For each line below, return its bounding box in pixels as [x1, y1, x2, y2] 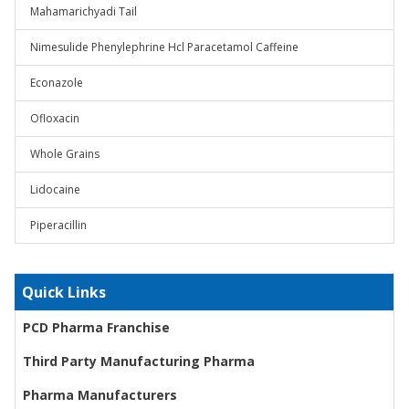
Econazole [30, 75, 83, 90]
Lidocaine [30, 182, 80, 197]
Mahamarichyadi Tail [30, 4, 137, 19]
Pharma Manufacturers [23, 386, 177, 404]
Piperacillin [30, 217, 87, 233]
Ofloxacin [30, 110, 79, 126]
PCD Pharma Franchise [23, 319, 170, 336]
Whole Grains [30, 146, 100, 162]
